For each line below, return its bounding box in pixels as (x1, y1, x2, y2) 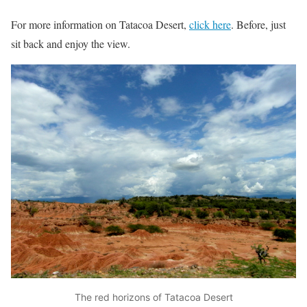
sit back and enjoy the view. (11, 36, 130, 51)
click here (189, 17, 231, 32)
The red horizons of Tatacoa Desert (74, 291, 233, 304)
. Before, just (231, 17, 286, 32)
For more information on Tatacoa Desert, (11, 17, 189, 32)
